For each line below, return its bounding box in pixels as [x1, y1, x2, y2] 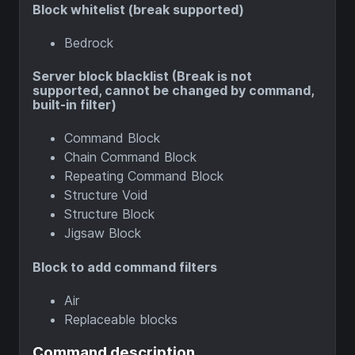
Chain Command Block [64, 149, 197, 166]
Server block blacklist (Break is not [32, 68, 252, 85]
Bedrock [64, 34, 113, 51]
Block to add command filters [32, 258, 217, 275]
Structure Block [64, 206, 155, 223]
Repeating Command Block [64, 168, 223, 185]
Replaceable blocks [64, 311, 177, 327]
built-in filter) [32, 97, 116, 113]
